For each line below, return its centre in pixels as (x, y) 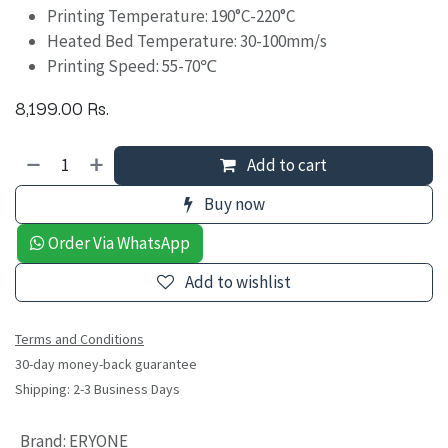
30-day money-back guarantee (106, 364)
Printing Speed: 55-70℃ (132, 66)
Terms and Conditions (79, 339)
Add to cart (286, 165)
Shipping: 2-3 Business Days (97, 389)
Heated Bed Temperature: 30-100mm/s (187, 41)
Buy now (232, 204)
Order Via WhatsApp (117, 243)
